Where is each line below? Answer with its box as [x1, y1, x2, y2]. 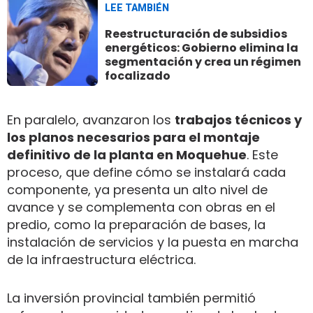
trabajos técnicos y [175, 110, 302, 129]
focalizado [105, 67, 170, 84]
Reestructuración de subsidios [105, 25, 287, 42]
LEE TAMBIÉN [105, 1, 169, 13]
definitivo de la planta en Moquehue [7, 145, 247, 163]
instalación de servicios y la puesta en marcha [7, 233, 298, 251]
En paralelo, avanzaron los [7, 110, 175, 129]
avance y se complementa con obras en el [7, 198, 275, 216]
